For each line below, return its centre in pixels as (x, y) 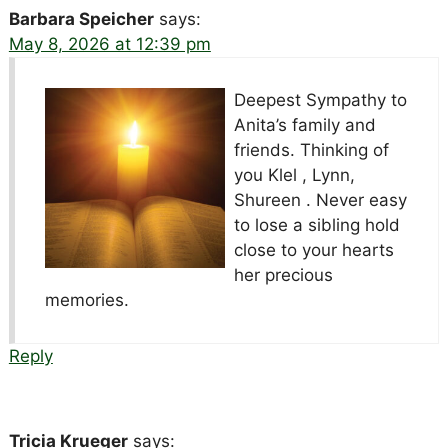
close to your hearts (313, 250)
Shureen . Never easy (320, 200)
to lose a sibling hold (316, 225)
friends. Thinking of (311, 150)
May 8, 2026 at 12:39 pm (109, 44)
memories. (86, 300)
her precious (283, 275)
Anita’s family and (304, 125)
